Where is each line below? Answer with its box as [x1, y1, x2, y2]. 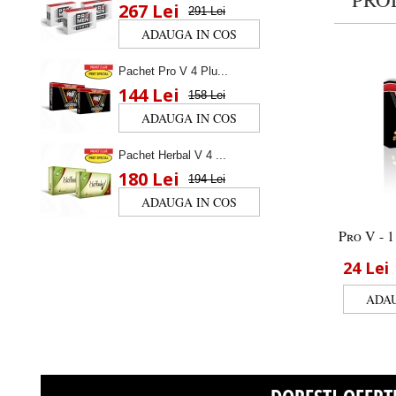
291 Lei [188, 4, 225, 18]
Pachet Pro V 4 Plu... [118, 65, 228, 78]
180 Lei [118, 167, 179, 191]
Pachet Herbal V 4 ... [118, 148, 226, 162]
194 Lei [188, 172, 225, 186]
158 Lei [188, 88, 225, 102]
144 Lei [118, 83, 179, 107]
